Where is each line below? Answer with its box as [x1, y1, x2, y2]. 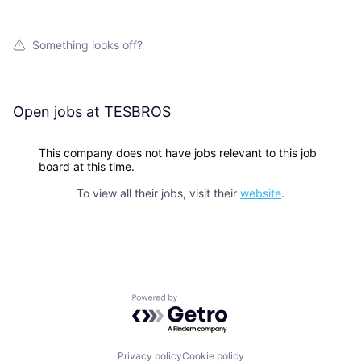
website [240, 185, 281, 200]
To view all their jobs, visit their [77, 185, 240, 200]
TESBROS [104, 102, 171, 120]
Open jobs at [13, 102, 104, 120]
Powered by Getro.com [131, 293, 273, 310]
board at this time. [39, 159, 135, 173]
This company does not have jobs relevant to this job [39, 145, 317, 160]
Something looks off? [32, 37, 143, 52]
